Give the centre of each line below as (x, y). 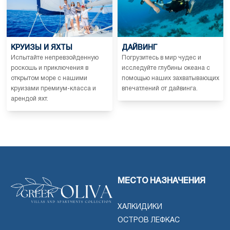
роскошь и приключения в (50, 68)
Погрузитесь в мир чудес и (161, 57)
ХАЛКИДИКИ (140, 207)
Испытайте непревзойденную (55, 57)
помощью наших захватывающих (170, 78)
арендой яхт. (30, 99)
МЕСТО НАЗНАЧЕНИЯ (161, 181)
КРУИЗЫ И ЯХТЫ (42, 48)
